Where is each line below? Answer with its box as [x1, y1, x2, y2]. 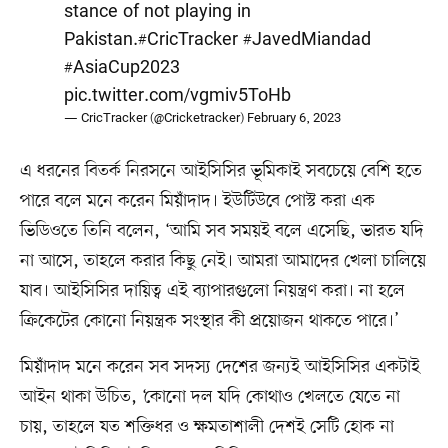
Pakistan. [64, 27, 138, 52]
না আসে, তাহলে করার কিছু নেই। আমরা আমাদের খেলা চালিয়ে [19, 248, 426, 273]
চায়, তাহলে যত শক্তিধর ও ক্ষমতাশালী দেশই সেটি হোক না [19, 414, 394, 439]
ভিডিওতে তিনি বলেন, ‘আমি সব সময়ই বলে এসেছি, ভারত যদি [19, 218, 424, 243]
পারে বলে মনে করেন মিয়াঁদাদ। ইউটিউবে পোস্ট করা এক [19, 188, 375, 213]
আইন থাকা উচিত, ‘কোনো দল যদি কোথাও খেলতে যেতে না [19, 384, 400, 409]
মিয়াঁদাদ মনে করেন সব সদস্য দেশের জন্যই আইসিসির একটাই [19, 354, 420, 379]
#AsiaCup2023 [64, 55, 180, 80]
